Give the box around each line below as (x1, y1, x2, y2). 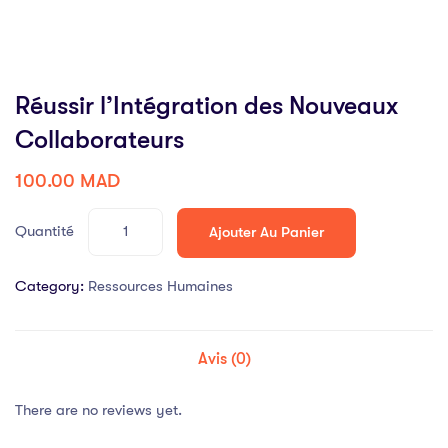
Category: (15, 276, 84, 295)
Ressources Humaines (88, 276, 233, 295)
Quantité (15, 222, 74, 241)
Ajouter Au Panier (209, 223, 324, 242)
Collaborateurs (15, 125, 184, 155)
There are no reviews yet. (15, 400, 182, 419)
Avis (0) (197, 349, 251, 368)
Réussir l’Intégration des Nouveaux (15, 91, 398, 121)
